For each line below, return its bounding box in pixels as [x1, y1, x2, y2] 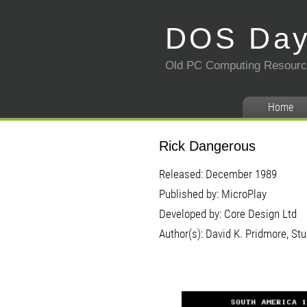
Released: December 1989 [159, 167, 277, 181]
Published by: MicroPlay [159, 187, 267, 201]
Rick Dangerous [159, 138, 256, 153]
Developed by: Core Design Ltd [159, 207, 297, 221]
